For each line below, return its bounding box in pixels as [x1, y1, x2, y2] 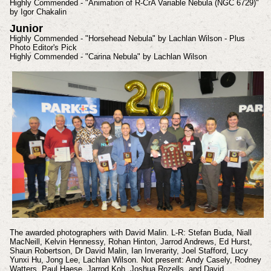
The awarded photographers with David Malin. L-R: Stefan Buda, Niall [9, 228, 252, 238]
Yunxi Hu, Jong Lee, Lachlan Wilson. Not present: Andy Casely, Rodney [9, 255, 261, 265]
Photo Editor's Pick [9, 42, 77, 52]
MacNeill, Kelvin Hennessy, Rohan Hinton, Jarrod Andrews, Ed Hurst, [9, 237, 252, 247]
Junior [9, 22, 43, 34]
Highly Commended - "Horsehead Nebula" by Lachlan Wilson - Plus [9, 33, 245, 43]
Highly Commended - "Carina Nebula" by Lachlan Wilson [9, 51, 207, 61]
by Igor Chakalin [9, 7, 67, 17]
